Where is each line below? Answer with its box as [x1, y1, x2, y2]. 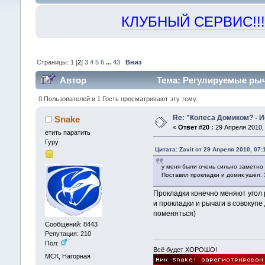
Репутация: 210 [44, 230, 91, 238]
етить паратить [44, 128, 91, 136]
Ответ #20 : [177, 123, 214, 131]
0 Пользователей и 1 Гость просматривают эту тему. [38, 95, 198, 102]
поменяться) [153, 209, 196, 218]
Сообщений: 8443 [44, 221, 98, 228]
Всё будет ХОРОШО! [153, 246, 218, 254]
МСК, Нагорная [44, 252, 91, 260]
